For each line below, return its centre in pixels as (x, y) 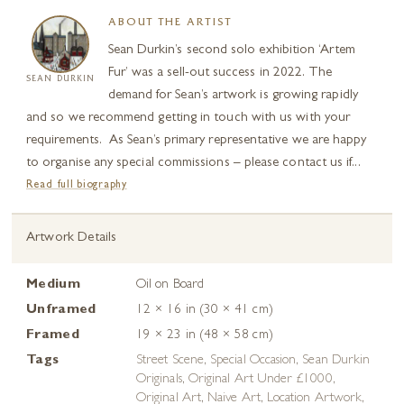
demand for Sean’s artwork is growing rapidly (233, 96)
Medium (53, 285)
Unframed (61, 310)
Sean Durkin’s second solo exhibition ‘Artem (231, 50)
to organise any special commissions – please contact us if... (193, 163)
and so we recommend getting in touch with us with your (188, 118)
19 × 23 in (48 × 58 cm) (205, 335)
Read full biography (77, 185)
